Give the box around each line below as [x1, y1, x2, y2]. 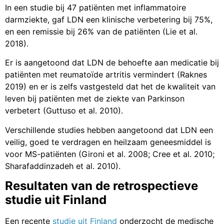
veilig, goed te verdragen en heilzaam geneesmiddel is [5, 136, 211, 147]
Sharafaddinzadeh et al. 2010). [5, 160, 120, 171]
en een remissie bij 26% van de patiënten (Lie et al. [5, 26, 197, 36]
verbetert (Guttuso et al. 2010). [5, 105, 123, 116]
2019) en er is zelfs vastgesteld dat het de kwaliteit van [5, 81, 215, 92]
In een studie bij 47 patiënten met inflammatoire [5, 2, 186, 12]
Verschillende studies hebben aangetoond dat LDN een [5, 124, 213, 135]
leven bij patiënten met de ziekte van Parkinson [5, 93, 184, 104]
